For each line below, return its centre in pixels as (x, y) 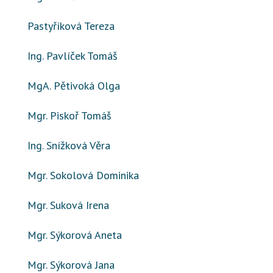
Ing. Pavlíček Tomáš (73, 56)
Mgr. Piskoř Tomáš (69, 115)
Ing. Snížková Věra (69, 145)
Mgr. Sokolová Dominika (83, 175)
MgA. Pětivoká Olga (74, 86)
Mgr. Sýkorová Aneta (75, 235)
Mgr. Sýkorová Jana (71, 265)
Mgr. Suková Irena (68, 205)
